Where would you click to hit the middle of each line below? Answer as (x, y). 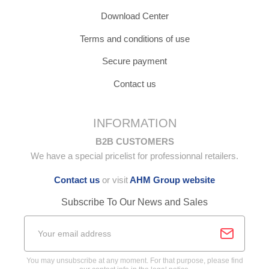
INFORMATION (134, 123)
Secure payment (134, 61)
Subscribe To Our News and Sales (134, 202)
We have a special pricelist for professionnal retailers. (134, 156)
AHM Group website (171, 180)
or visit (114, 180)
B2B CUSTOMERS (134, 142)
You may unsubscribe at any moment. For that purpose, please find (134, 261)
